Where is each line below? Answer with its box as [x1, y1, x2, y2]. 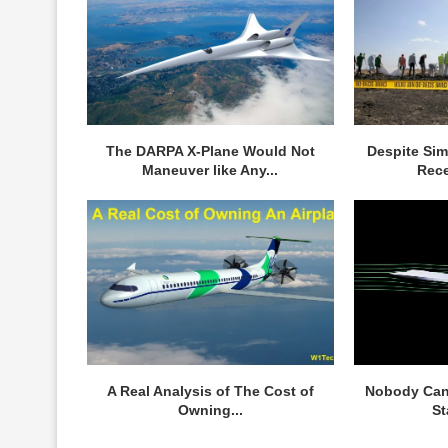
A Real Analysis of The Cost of [106, 382, 314, 399]
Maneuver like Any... [142, 162, 279, 179]
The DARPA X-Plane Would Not [105, 143, 315, 160]
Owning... [177, 401, 243, 418]
